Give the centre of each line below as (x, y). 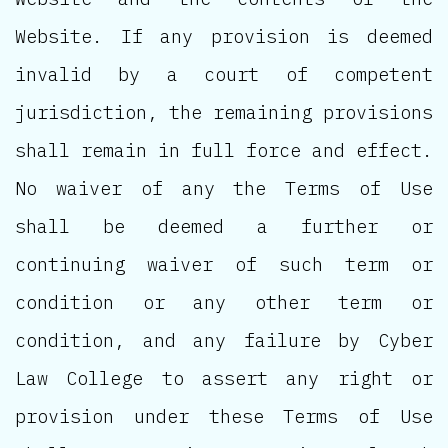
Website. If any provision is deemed (224, 36)
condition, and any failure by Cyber (224, 340)
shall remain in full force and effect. (224, 150)
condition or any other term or (224, 302)
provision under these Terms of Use (224, 416)
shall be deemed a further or (224, 226)
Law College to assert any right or (224, 378)
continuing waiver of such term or (224, 264)
